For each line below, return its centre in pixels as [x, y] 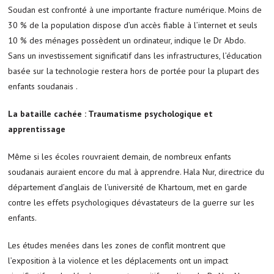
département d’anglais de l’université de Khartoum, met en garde [128, 187]
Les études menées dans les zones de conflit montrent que [117, 245]
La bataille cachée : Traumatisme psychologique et [111, 113]
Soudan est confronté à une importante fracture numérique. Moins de [135, 9]
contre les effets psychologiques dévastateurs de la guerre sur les [131, 202]
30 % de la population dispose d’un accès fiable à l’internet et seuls [133, 25]
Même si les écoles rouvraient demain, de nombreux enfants [120, 156]
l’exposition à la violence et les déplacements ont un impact [118, 260]
